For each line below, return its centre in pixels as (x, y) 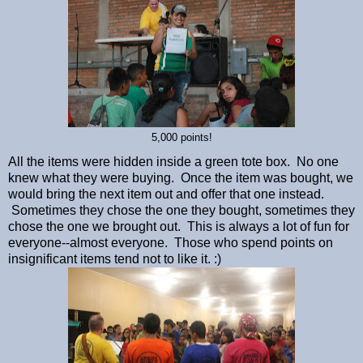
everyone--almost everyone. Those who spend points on (171, 242)
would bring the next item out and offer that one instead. (166, 194)
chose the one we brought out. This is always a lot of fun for (179, 226)
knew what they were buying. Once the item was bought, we (181, 177)
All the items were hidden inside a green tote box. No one (173, 161)
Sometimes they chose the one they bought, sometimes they (181, 210)
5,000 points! (181, 137)
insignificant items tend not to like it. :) (116, 258)
